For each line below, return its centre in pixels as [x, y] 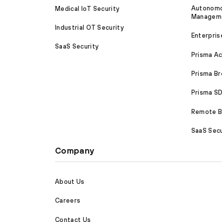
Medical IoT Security [87, 8]
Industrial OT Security [90, 27]
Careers [68, 201]
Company [75, 151]
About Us [70, 181]
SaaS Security [77, 47]
